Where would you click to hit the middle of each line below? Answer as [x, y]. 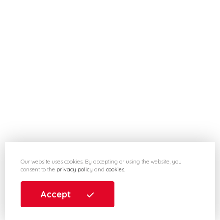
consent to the [39, 169]
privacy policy [75, 169]
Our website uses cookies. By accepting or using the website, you [101, 162]
